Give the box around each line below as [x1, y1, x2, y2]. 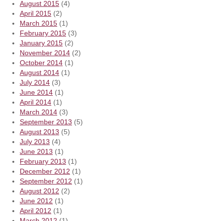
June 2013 [20, 147, 53, 155]
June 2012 [20, 196, 53, 205]
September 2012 [20, 177, 72, 185]
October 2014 [20, 58, 63, 67]
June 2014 [20, 88, 53, 96]
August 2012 [20, 186, 59, 195]
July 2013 [20, 137, 50, 146]
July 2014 [20, 78, 50, 86]
